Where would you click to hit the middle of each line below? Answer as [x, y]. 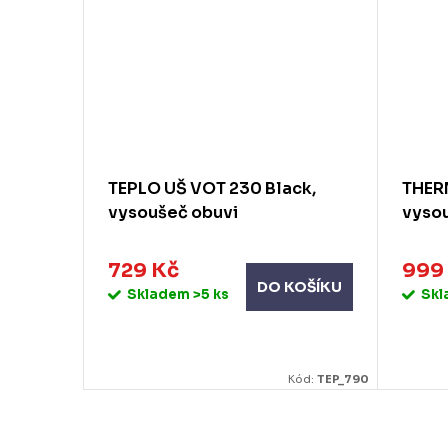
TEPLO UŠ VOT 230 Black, [212, 189]
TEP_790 [343, 378]
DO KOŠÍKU [299, 287]
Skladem [160, 294]
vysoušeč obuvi [173, 213]
